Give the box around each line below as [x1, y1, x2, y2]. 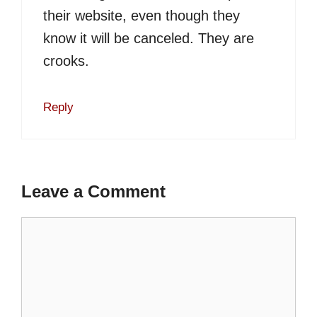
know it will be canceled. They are [43, 30, 254, 47]
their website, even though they [43, 8, 240, 24]
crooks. [43, 53, 89, 69]
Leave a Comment [21, 182, 166, 202]
